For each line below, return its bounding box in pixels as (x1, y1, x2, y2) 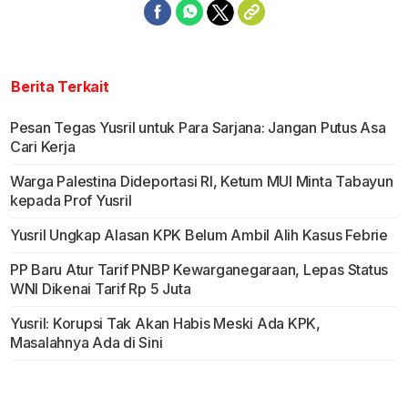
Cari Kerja (9, 138, 76, 157)
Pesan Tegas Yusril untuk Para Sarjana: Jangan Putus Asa (9, 118, 386, 138)
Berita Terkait (11, 77, 109, 97)
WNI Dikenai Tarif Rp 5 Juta (9, 280, 191, 299)
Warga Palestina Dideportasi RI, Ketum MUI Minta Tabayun (9, 172, 393, 191)
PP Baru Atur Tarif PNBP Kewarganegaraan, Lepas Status (9, 260, 389, 280)
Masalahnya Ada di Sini (9, 333, 163, 352)
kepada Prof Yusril (9, 191, 132, 210)
